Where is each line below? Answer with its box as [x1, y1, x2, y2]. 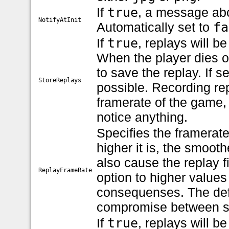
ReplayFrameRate [38, 166, 93, 174]
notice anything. [97, 109, 188, 124]
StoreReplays [38, 76, 82, 84]
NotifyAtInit [38, 16, 82, 24]
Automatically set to [97, 19, 214, 34]
